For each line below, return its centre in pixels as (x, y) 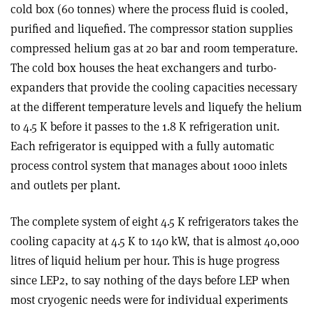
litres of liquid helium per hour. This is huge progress (145, 261)
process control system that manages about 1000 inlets (149, 166)
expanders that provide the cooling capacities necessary (154, 88)
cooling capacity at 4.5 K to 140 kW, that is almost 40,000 (155, 241)
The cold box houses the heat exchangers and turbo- (144, 68)
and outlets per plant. (65, 185)
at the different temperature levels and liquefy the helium (156, 107)
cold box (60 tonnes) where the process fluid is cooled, (150, 9)
